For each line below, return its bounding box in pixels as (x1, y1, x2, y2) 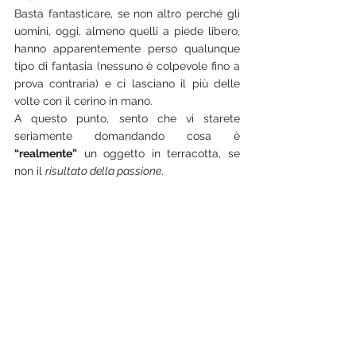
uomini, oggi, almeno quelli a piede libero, (14, 25, 240, 37)
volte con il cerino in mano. (14, 95, 153, 107)
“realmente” (14, 147, 77, 160)
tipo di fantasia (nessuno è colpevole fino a (14, 60, 240, 72)
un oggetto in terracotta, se (77, 147, 240, 160)
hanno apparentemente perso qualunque (14, 42, 240, 55)
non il (14, 164, 45, 177)
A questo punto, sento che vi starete (14, 112, 240, 125)
